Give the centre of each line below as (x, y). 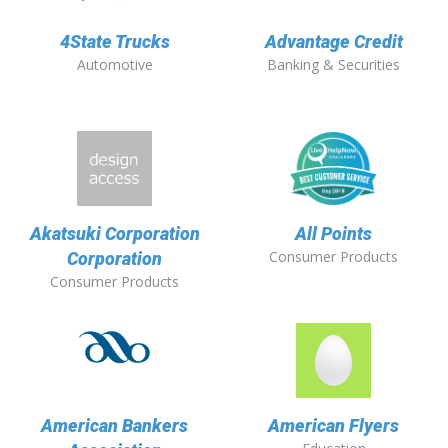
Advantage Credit (333, 42)
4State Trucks (114, 42)
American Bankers (114, 426)
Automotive (114, 65)
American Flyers (333, 426)
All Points (333, 234)
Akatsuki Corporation (114, 234)
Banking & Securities (333, 65)
